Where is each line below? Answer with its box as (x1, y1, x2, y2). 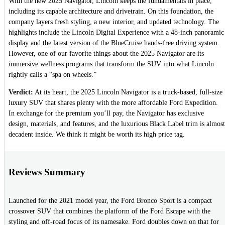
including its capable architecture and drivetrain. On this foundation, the (9, 8, 213, 16)
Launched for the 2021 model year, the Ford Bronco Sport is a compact (9, 197, 212, 205)
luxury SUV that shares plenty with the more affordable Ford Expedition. (9, 99, 218, 107)
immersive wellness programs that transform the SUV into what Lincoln (9, 60, 214, 68)
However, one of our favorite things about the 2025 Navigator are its (9, 50, 204, 58)
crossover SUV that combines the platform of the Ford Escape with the (9, 207, 210, 215)
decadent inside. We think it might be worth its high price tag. (9, 131, 185, 139)
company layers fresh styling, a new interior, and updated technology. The (9, 18, 219, 26)
